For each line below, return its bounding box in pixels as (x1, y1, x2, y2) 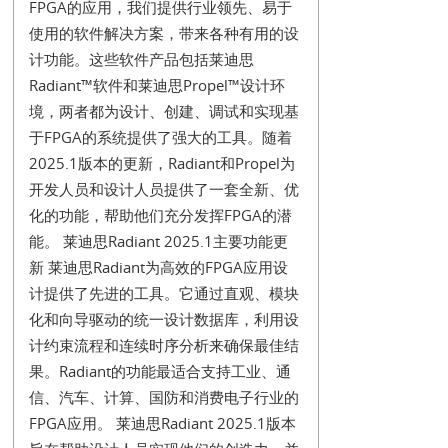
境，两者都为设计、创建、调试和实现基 (28, 101, 299, 121)
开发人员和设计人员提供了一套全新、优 (28, 179, 299, 199)
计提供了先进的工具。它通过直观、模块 (28, 283, 299, 303)
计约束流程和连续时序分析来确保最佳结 (28, 335, 299, 355)
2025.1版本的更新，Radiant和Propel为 (28, 153, 295, 173)
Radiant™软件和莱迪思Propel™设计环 (28, 75, 285, 95)
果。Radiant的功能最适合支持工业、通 (28, 361, 291, 381)
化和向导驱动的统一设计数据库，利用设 (28, 309, 299, 329)
